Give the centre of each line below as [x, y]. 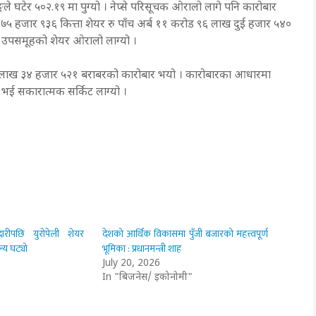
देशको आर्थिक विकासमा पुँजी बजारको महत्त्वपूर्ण [185, 233]
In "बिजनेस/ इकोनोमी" [148, 277]
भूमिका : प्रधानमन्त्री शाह [142, 248]
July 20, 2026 [132, 263]
